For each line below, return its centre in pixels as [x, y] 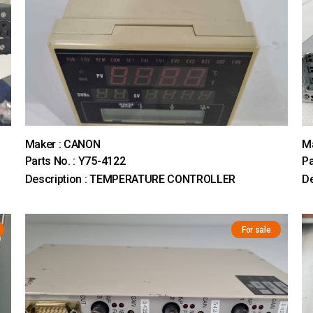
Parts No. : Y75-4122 [75, 161]
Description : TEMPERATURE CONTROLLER [130, 179]
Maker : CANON [63, 144]
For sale [256, 230]
